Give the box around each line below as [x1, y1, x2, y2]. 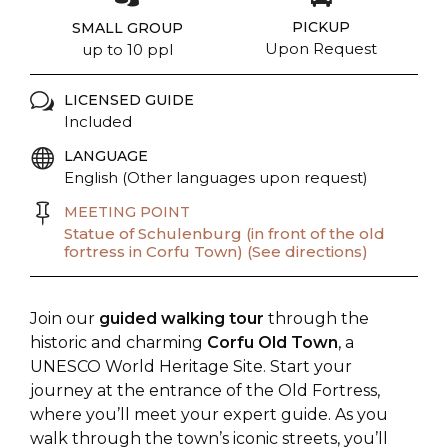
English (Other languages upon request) [64, 168, 368, 187]
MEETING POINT [64, 203, 190, 221]
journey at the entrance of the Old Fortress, [30, 381, 380, 400]
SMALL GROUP [71, 19, 183, 37]
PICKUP [292, 18, 350, 36]
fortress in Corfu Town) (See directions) [64, 242, 368, 261]
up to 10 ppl [81, 40, 173, 59]
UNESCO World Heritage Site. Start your [30, 357, 352, 376]
